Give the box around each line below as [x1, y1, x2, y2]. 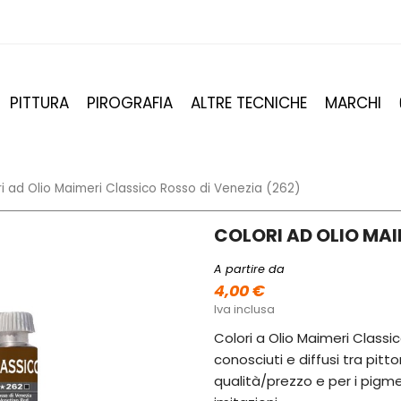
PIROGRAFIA [87, 92, 173, 114]
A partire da [214, 261, 285, 277]
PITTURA [10, 92, 69, 114]
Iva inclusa [214, 301, 275, 319]
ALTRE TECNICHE [191, 92, 307, 114]
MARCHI [325, 92, 381, 114]
